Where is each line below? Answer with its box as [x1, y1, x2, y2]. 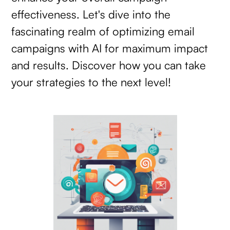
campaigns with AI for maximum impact [11, 41, 208, 55]
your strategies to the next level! [11, 75, 171, 89]
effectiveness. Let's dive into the [11, 7, 171, 22]
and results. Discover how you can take [11, 58, 206, 72]
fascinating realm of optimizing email [11, 24, 195, 39]
